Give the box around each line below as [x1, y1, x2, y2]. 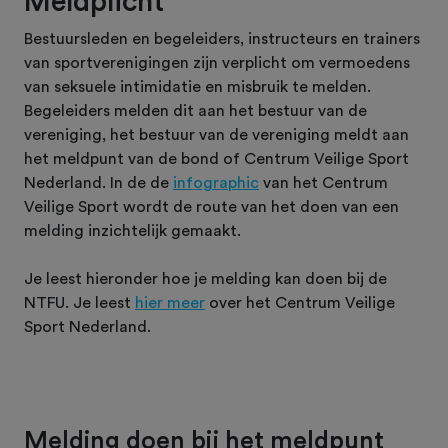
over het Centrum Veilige [205, 294, 395, 311]
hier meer [135, 294, 205, 311]
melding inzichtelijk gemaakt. [24, 222, 241, 239]
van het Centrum [259, 174, 388, 191]
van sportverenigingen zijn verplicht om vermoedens [24, 54, 410, 71]
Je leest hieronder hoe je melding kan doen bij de [24, 270, 387, 287]
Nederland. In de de [24, 174, 173, 191]
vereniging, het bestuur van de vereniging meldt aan [24, 126, 409, 143]
